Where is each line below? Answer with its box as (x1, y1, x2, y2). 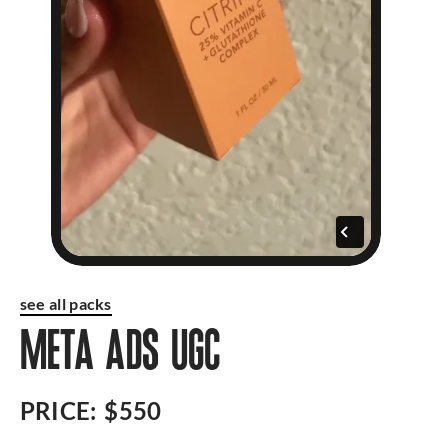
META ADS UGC (19, 329, 222, 385)
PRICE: (19, 396, 97, 425)
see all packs (19, 293, 112, 313)
